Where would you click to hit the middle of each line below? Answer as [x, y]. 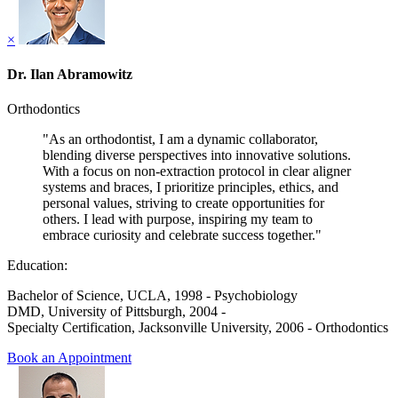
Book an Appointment [69, 358]
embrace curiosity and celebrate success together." [182, 235]
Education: [37, 266]
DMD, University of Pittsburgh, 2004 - [116, 312]
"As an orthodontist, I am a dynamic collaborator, [180, 139]
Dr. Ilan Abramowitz [70, 75]
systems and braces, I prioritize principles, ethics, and [191, 187]
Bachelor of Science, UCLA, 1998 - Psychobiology [152, 296]
